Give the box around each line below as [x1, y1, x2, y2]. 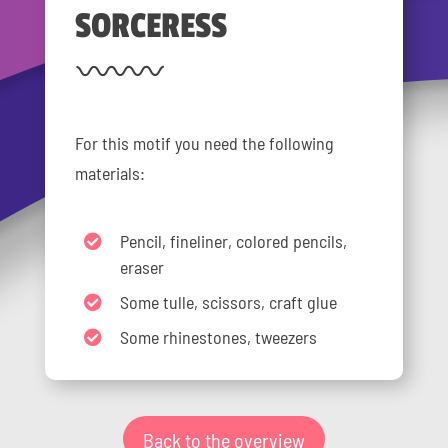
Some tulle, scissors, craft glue [119, 289, 337, 313]
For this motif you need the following [74, 131, 334, 154]
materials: [74, 161, 145, 184]
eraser [119, 254, 164, 278]
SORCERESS [74, 5, 227, 45]
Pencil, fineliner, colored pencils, [119, 228, 347, 252]
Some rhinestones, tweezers [119, 324, 317, 348]
